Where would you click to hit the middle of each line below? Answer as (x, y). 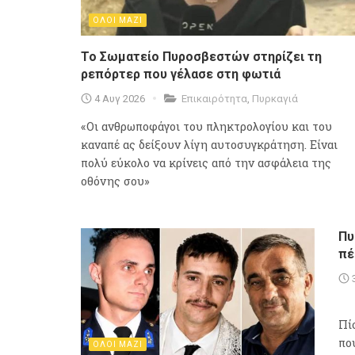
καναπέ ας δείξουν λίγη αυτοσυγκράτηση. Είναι (209, 145)
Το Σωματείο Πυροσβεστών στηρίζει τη (201, 57)
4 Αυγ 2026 (120, 99)
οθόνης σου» (115, 181)
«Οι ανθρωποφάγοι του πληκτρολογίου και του (206, 127)
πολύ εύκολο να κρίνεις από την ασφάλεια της (206, 163)
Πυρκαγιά (275, 99)
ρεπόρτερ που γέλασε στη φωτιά (181, 74)
